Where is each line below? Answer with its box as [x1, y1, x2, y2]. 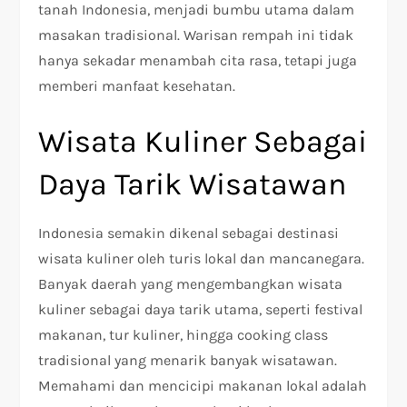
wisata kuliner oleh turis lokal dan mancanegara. [38, 250, 365, 268]
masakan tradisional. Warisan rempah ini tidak [38, 26, 354, 45]
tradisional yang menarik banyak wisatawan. [38, 352, 338, 370]
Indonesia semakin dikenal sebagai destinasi [38, 224, 340, 243]
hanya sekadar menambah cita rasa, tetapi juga [38, 52, 358, 70]
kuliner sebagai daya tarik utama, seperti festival [38, 301, 363, 319]
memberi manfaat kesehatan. [38, 77, 236, 95]
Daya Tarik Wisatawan [38, 166, 348, 203]
